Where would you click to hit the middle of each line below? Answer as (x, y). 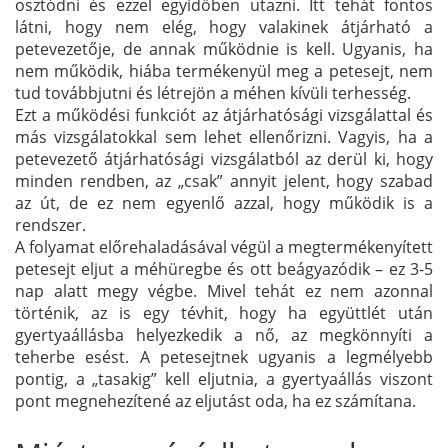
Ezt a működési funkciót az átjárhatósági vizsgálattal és (224, 114)
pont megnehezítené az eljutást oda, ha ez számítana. (215, 400)
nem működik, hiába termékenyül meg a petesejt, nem (224, 70)
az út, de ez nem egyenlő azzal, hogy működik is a (224, 202)
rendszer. (50, 224)
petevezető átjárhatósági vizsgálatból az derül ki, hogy (224, 158)
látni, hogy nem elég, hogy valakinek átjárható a (224, 26)
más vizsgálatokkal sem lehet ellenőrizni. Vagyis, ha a (224, 136)
